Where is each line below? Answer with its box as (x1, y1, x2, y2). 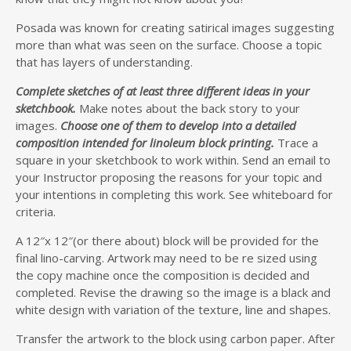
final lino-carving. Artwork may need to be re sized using (16, 250, 317, 266)
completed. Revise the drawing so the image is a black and (16, 284, 331, 300)
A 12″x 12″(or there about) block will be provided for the (16, 233, 319, 248)
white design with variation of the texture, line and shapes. (16, 302, 331, 317)
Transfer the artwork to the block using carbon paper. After (16, 331, 335, 346)
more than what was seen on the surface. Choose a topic (16, 37, 322, 52)
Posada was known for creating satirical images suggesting (16, 20, 335, 35)
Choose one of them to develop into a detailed (57, 118, 296, 133)
